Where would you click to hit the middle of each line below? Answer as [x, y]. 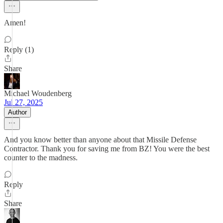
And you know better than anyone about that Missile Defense [100, 140]
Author [17, 112]
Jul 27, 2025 [23, 102]
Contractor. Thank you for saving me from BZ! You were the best [107, 149]
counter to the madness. [41, 158]
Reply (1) [19, 50]
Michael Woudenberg [38, 93]
